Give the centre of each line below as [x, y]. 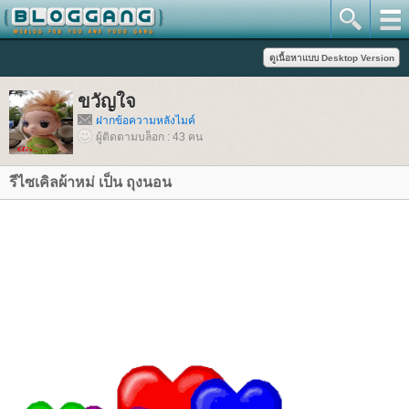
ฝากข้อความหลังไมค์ [146, 121]
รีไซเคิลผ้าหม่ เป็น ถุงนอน [90, 182]
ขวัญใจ [107, 101]
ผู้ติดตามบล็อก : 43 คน [149, 137]
